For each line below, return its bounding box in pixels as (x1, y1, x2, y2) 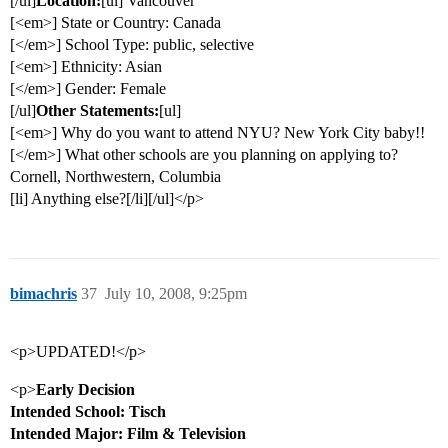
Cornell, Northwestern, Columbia (10, 168, 221, 186)
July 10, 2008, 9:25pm (105, 285, 247, 303)
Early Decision (36, 381, 135, 399)
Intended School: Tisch (10, 403, 166, 421)
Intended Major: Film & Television (10, 425, 246, 443)
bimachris (10, 285, 77, 303)
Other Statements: (36, 102, 159, 120)
